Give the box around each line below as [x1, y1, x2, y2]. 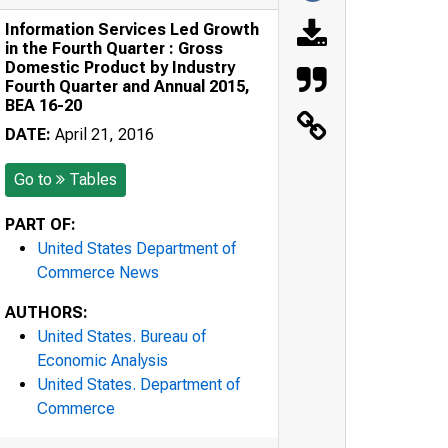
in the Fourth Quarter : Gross [5, 38, 223, 58]
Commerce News [37, 262, 159, 282]
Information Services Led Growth [5, 19, 259, 39]
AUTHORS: [5, 302, 88, 322]
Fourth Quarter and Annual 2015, [5, 76, 250, 96]
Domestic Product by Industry [5, 57, 235, 77]
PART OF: [5, 214, 76, 234]
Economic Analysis [37, 350, 168, 370]
